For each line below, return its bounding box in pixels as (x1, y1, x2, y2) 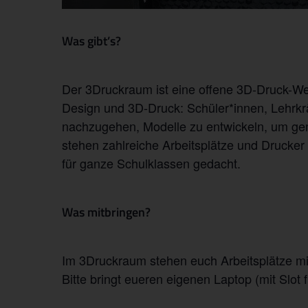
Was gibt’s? (62, 32, 121, 51)
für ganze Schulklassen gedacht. (62, 154, 241, 173)
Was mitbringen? (62, 203, 151, 222)
